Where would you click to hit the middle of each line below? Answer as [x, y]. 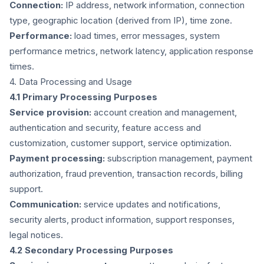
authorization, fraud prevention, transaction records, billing [126, 174]
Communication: [45, 204]
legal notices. [36, 235]
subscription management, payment [179, 158]
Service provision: [50, 112]
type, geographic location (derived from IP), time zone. [121, 20]
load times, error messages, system [146, 36]
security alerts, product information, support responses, [122, 220]
